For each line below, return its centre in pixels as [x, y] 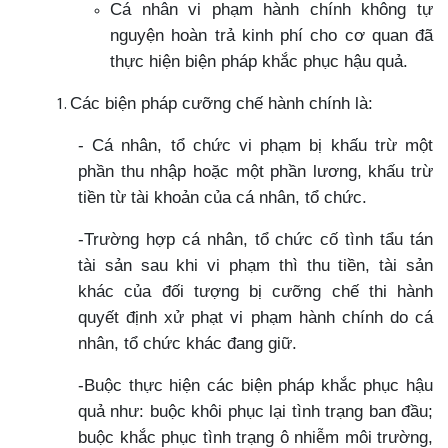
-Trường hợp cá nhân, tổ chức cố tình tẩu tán [255, 238]
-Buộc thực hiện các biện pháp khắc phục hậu [255, 384]
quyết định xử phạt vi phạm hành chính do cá [255, 316]
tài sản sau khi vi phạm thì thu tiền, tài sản [255, 264]
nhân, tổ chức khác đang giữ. [187, 342]
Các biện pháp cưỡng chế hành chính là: [221, 102]
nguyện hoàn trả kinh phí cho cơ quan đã [271, 34]
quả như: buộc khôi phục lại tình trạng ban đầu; [255, 410]
